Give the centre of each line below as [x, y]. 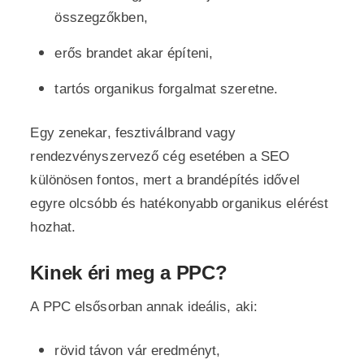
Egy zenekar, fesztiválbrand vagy [133, 133]
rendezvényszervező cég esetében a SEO [160, 156]
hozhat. [53, 227]
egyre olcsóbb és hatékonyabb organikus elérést [180, 204]
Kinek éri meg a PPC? [129, 273]
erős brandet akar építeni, [134, 53]
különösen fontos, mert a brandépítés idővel [165, 180]
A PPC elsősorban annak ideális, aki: [144, 307]
